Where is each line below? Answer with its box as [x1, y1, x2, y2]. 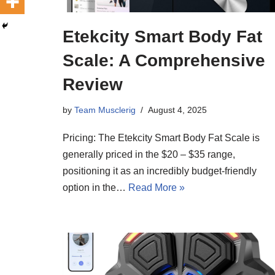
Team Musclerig [74, 104, 136, 115]
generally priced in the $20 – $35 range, [63, 149, 235, 160]
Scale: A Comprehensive [63, 50, 265, 70]
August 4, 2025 [148, 104, 207, 115]
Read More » [128, 182, 185, 193]
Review [63, 74, 123, 94]
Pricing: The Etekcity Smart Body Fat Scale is [63, 132, 260, 143]
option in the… [63, 182, 128, 193]
